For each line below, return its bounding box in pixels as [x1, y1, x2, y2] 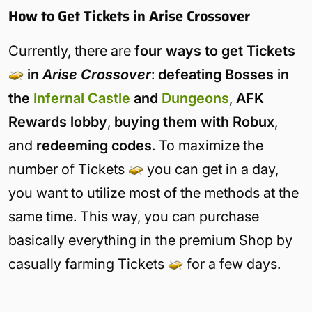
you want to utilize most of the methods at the [8, 184, 299, 201]
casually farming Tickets [8, 255, 168, 272]
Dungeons [162, 89, 229, 107]
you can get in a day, [143, 160, 279, 178]
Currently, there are [8, 42, 134, 59]
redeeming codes [36, 136, 152, 154]
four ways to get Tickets [134, 42, 295, 59]
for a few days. [183, 255, 281, 272]
